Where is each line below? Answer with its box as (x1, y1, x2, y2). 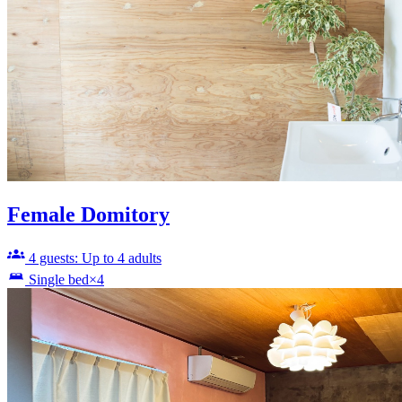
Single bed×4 (29, 271, 104, 287)
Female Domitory (7, 202, 170, 226)
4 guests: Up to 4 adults (29, 249, 162, 266)
